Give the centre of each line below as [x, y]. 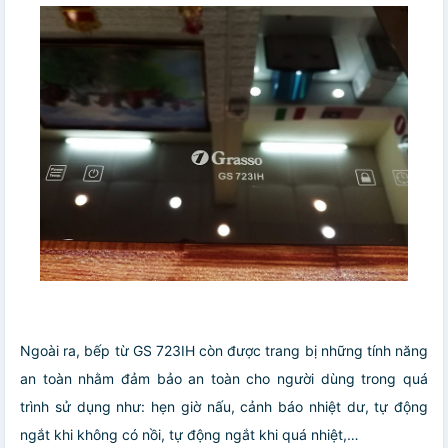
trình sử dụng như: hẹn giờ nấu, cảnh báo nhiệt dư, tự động [224, 407]
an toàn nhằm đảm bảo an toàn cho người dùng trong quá [224, 379]
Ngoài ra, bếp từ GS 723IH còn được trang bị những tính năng [224, 351]
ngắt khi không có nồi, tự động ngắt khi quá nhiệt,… [189, 435]
